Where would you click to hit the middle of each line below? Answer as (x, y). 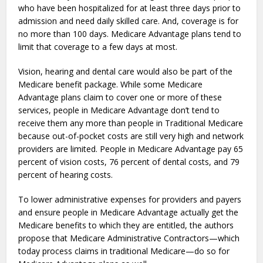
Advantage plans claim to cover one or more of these (120, 97)
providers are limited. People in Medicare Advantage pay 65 (131, 149)
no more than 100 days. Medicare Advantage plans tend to (130, 34)
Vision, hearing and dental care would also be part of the (126, 72)
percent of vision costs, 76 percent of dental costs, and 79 (129, 162)
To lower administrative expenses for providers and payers (130, 200)
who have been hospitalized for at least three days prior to (130, 8)
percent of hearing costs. (66, 175)
